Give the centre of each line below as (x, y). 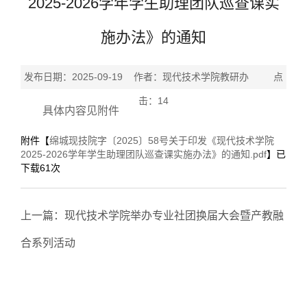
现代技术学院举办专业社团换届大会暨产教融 (174, 216)
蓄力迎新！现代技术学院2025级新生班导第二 (175, 270)
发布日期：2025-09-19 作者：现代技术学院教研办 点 (153, 77)
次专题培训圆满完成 (70, 298)
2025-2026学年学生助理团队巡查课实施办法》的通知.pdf (144, 154)
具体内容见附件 (81, 111)
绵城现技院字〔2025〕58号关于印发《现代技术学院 (162, 140)
